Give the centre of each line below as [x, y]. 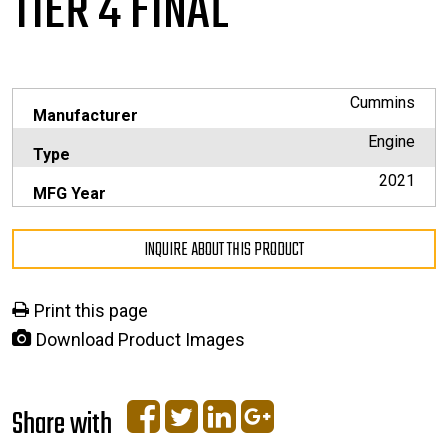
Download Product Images [140, 340]
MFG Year [69, 194]
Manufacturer [85, 116]
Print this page [91, 311]
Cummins [382, 103]
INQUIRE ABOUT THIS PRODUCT [224, 251]
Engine [391, 142]
